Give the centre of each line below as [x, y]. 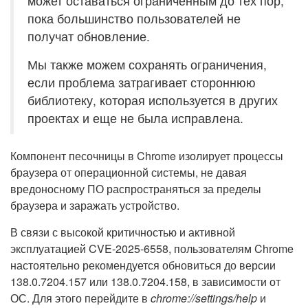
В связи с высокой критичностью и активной [123, 232]
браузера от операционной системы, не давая [129, 172]
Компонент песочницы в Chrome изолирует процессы [147, 156]
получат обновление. [89, 36]
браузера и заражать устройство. [95, 205]
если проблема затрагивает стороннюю [142, 82]
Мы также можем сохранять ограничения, [147, 64]
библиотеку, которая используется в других [153, 100]
